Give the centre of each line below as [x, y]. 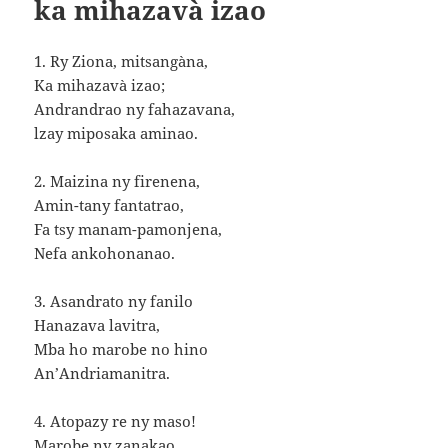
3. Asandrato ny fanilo [114, 300]
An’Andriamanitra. [102, 372]
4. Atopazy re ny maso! [115, 420]
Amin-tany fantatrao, [109, 204]
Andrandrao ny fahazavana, [135, 108]
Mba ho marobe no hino [121, 348]
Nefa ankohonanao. [105, 252]
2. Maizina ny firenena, [117, 180]
